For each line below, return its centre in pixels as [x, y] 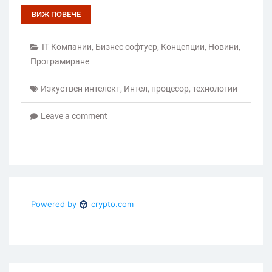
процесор [170, 88]
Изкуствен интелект [80, 88]
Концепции [183, 46]
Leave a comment [74, 116]
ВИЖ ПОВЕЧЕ [56, 14]
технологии [215, 88]
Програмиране [60, 61]
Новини [223, 46]
